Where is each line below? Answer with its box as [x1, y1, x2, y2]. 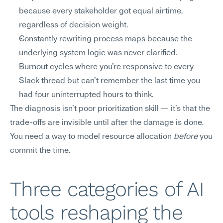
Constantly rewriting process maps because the [19, 35, 192, 43]
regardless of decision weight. [19, 21, 129, 29]
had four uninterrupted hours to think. [19, 91, 154, 99]
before [174, 133, 198, 141]
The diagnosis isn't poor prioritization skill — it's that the [10, 105, 210, 113]
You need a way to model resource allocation [10, 133, 174, 141]
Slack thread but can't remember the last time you [19, 77, 200, 85]
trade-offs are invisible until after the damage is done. [10, 119, 204, 127]
